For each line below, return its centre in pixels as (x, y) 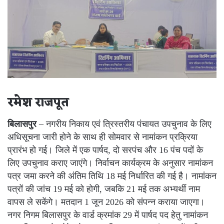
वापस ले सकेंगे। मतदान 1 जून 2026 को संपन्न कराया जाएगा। (106, 202)
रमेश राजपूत (38, 103)
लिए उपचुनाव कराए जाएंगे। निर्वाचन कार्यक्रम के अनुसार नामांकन (110, 163)
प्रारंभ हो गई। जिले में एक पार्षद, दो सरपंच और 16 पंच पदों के (105, 150)
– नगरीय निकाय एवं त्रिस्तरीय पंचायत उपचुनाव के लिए (124, 124)
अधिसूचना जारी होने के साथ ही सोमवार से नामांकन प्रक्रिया (102, 137)
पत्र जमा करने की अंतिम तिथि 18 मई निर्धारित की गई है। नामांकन (112, 176)
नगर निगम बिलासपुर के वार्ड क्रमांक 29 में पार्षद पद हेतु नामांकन (108, 215)
